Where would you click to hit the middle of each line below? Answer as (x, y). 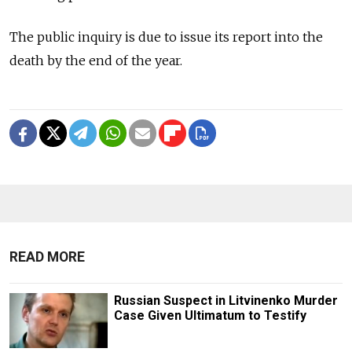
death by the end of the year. (96, 60)
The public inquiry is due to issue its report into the (166, 37)
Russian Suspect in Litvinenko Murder (225, 300)
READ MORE (47, 257)
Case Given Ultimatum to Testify (210, 315)
